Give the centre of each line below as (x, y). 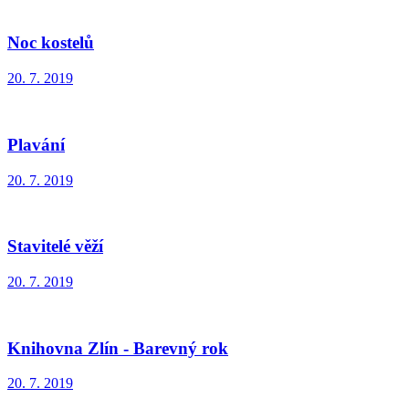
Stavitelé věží (55, 246)
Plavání (36, 144)
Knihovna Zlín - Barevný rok (118, 348)
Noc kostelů (51, 43)
